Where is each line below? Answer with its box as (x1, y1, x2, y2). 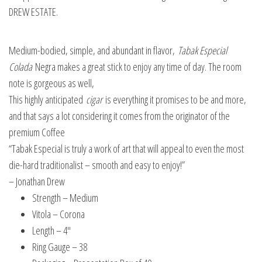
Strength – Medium (32, 191, 98, 205)
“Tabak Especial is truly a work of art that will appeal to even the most (9, 142, 244, 156)
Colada (9, 60, 32, 74)
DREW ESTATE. (9, 5, 58, 19)
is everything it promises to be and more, (102, 92, 246, 107)
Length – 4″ (32, 223, 71, 238)
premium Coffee (9, 125, 65, 140)
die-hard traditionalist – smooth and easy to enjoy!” (9, 158, 185, 173)
